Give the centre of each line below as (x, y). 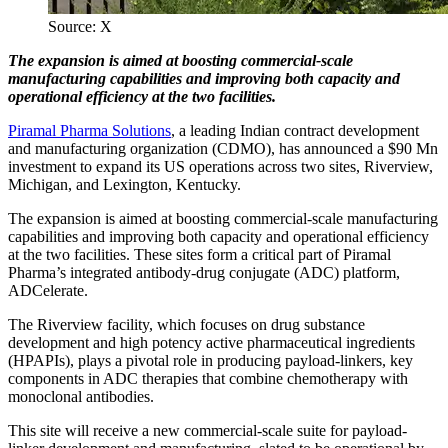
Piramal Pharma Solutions (89, 130)
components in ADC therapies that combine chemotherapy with (208, 378)
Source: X (80, 26)
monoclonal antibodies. (81, 396)
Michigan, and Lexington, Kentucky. (124, 184)
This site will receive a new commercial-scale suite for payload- (207, 430)
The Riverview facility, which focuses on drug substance (186, 324)
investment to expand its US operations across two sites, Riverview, (220, 166)
